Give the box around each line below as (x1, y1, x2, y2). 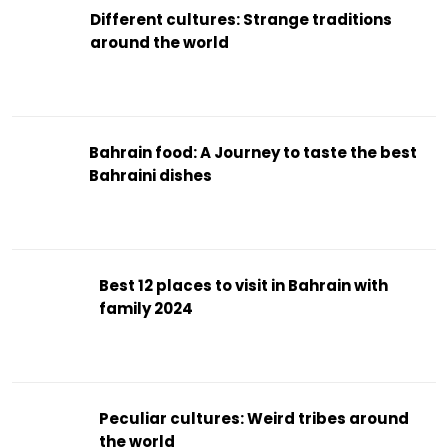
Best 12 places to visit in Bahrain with (99, 274, 389, 296)
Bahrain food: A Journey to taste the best (88, 141, 417, 163)
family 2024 (99, 297, 194, 319)
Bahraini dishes (88, 164, 212, 186)
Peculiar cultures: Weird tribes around (98, 407, 409, 429)
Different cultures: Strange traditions (89, 8, 392, 30)
